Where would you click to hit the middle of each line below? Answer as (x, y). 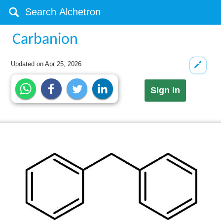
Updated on (28, 64)
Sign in (165, 91)
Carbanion (45, 40)
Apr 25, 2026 (63, 64)
